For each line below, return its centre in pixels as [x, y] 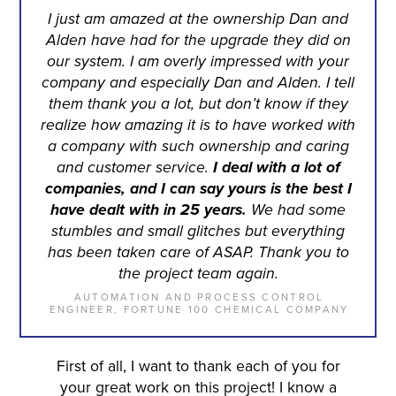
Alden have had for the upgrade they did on [198, 40]
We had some [296, 209]
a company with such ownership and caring [198, 146]
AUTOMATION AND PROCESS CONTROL [199, 298]
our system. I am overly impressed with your [198, 61]
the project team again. [198, 273]
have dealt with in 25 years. [148, 209]
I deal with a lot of [276, 167]
